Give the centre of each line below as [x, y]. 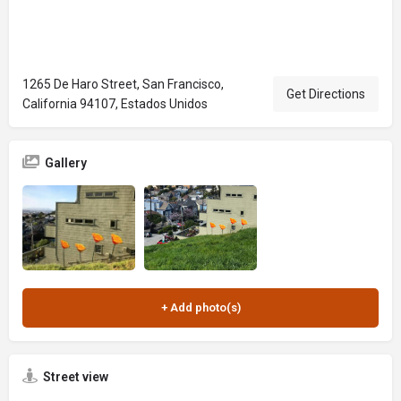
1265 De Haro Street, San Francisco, [123, 84]
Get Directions [326, 94]
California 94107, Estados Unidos [115, 104]
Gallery [66, 163]
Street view [76, 376]
